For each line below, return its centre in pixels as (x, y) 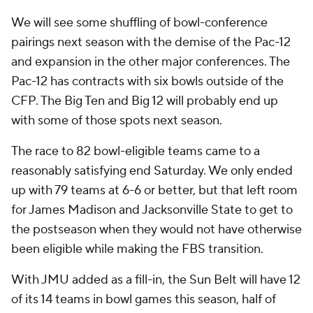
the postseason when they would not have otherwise (156, 230)
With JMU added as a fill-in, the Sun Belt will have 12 (156, 280)
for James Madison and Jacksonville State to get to (152, 210)
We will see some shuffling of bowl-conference (139, 23)
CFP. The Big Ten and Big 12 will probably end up (145, 101)
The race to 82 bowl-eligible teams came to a (136, 151)
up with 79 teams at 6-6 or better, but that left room (154, 190)
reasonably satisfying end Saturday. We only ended (152, 171)
